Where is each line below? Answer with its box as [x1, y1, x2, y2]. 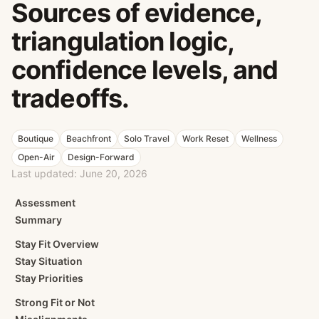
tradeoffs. [11, 83, 130, 114]
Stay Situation [15, 255, 83, 267]
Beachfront [66, 133, 111, 144]
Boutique [18, 133, 53, 144]
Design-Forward [68, 152, 135, 162]
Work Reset [182, 133, 229, 144]
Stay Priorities [15, 272, 83, 284]
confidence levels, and [11, 54, 278, 85]
